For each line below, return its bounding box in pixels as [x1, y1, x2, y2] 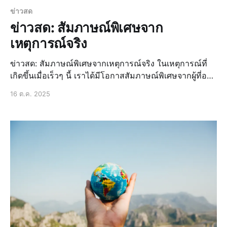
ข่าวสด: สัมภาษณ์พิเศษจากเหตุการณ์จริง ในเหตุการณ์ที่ [10, 58, 157, 68]
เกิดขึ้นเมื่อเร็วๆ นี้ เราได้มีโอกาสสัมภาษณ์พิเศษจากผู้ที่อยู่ [10, 70, 211, 81]
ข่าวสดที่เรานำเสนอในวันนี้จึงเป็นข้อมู [10, 94, 144, 105]
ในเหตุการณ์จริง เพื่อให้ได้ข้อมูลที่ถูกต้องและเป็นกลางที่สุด [10, 82, 216, 93]
